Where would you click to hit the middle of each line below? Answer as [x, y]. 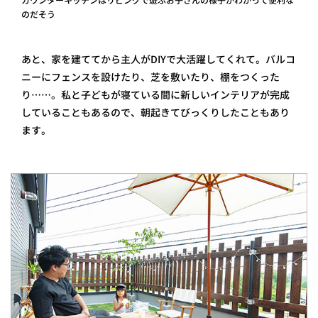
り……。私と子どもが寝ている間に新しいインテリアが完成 [155, 94]
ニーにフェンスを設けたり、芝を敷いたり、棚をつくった [150, 77]
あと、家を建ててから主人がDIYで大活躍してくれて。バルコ [158, 59]
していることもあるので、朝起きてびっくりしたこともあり [155, 112]
